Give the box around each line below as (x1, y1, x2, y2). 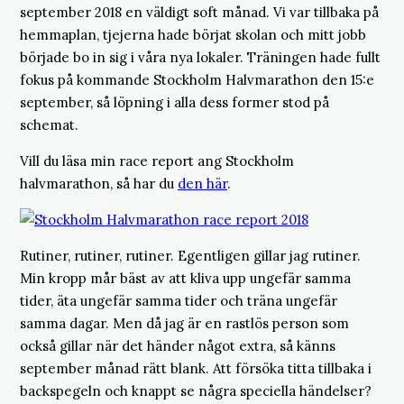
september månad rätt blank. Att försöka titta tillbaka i (20, 360, 372, 377)
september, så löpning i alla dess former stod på (20, 94, 329, 111)
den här (178, 175, 227, 192)
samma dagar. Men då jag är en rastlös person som (20, 315, 349, 332)
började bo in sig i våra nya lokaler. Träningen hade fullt (20, 49, 381, 66)
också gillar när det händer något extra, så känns (20, 337, 335, 354)
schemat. (20, 116, 78, 133)
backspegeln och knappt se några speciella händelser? (20, 382, 372, 399)
